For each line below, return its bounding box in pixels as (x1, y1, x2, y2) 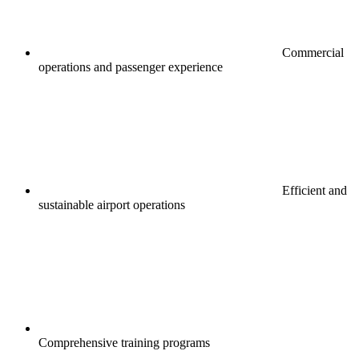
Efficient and (279, 184, 347, 198)
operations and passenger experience (38, 60, 223, 75)
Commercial (279, 46, 344, 60)
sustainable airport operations (38, 198, 185, 212)
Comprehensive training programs (38, 336, 210, 350)
